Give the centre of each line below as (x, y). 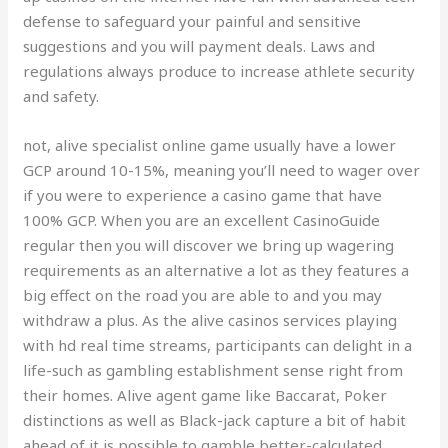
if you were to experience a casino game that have (203, 195)
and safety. (61, 96)
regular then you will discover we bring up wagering (209, 245)
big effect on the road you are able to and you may (203, 295)
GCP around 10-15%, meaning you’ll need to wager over (222, 170)
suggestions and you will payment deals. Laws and (199, 46)
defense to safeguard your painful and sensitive (192, 21)
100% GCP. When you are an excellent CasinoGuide (202, 220)
